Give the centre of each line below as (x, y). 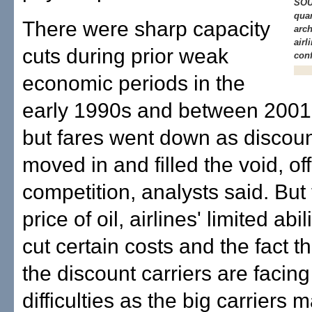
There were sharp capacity (146, 29)
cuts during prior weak (125, 56)
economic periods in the (134, 83)
